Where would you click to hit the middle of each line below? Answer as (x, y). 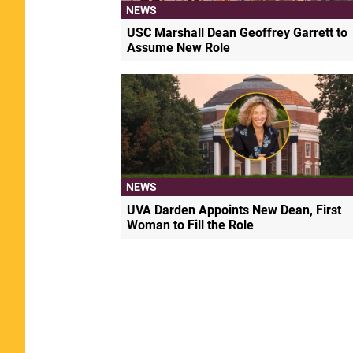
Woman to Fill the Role (190, 225)
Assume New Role (178, 48)
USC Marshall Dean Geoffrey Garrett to (237, 33)
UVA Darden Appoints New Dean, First (234, 210)
